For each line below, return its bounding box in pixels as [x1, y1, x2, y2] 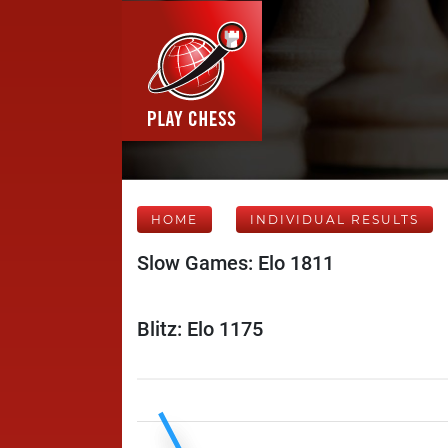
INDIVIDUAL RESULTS [250, 212, 419, 227]
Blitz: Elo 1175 [137, 317, 263, 341]
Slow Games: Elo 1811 [137, 251, 334, 275]
